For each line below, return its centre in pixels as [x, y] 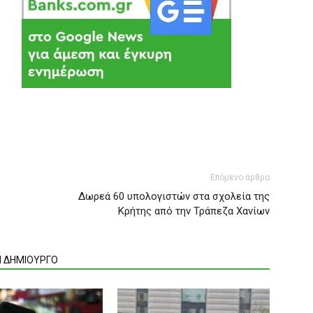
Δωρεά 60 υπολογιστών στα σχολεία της [174, 196]
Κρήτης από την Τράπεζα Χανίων [194, 211]
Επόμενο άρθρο [240, 177]
